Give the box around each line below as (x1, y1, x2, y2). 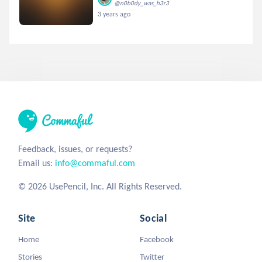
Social (140, 211, 167, 225)
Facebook (140, 233, 174, 244)
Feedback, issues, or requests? (18, 143, 132, 154)
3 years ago (98, 9, 131, 18)
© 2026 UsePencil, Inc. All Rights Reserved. (18, 180, 182, 192)
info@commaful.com (55, 157, 135, 168)
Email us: (18, 157, 55, 168)
